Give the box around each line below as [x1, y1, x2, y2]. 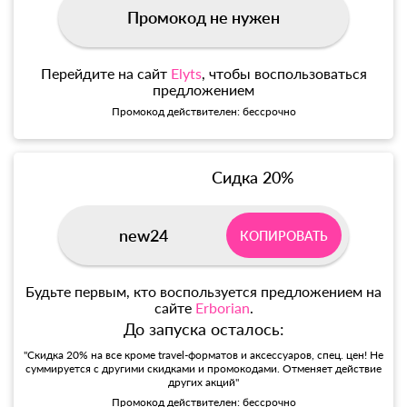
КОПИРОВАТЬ [240, 227, 328, 243]
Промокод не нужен [127, 7, 280, 28]
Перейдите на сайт [40, 65, 171, 83]
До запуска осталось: [123, 319, 284, 340]
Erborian [194, 299, 250, 317]
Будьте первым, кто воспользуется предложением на [25, 283, 382, 301]
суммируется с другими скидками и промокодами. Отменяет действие [25, 362, 382, 376]
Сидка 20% [212, 167, 294, 188]
